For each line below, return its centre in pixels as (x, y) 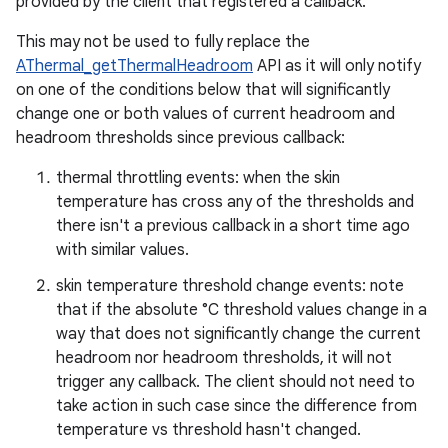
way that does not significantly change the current (238, 334)
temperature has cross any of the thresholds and (235, 202)
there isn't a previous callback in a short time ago (233, 226)
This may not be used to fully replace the (163, 42)
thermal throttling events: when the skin (198, 178)
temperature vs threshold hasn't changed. (208, 430)
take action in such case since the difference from (236, 406)
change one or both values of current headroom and (205, 114)
